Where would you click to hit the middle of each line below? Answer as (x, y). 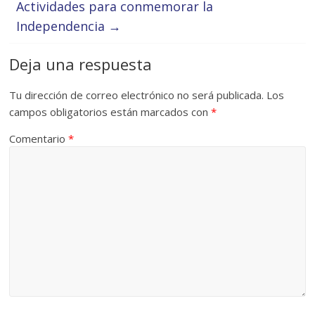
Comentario (39, 139)
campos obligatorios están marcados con (110, 112)
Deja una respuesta (81, 64)
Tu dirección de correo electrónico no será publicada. (137, 95)
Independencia (63, 26)
